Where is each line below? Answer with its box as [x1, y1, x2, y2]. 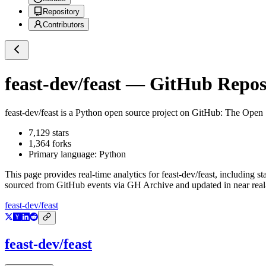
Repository [43, 7, 80, 17]
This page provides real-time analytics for [5, 169, 161, 180]
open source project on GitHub [102, 107, 220, 118]
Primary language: [28, 149, 99, 160]
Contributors [43, 20, 84, 30]
